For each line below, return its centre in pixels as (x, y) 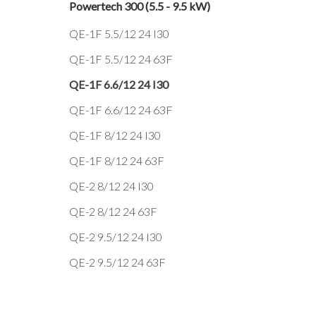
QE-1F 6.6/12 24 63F (121, 110)
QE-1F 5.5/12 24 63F (121, 59)
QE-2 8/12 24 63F (113, 211)
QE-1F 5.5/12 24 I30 (119, 34)
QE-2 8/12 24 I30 (111, 186)
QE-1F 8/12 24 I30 (115, 135)
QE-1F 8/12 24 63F (117, 160)
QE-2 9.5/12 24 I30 (116, 237)
